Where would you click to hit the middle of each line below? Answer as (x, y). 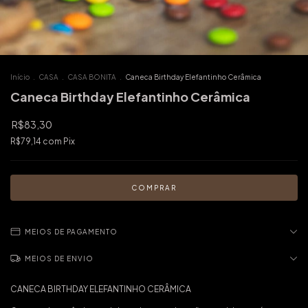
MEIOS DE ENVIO (59, 258)
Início (20, 77)
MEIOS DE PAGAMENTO (71, 232)
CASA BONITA (92, 77)
